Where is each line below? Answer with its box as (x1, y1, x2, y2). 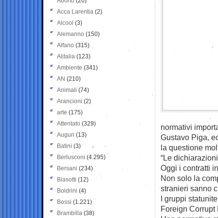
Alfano (57, 41, 74, 49)
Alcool (57, 19, 73, 26)
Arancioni (57, 97, 82, 105)
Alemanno (57, 30, 84, 37)
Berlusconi (57, 153, 85, 161)
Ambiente (57, 64, 82, 71)
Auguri (57, 131, 74, 138)
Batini (57, 142, 72, 149)
